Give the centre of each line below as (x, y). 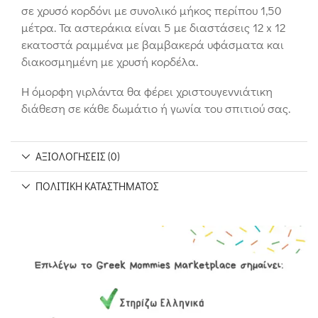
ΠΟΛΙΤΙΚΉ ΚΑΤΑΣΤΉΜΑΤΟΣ (98, 186)
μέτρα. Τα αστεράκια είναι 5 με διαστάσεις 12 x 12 (153, 27)
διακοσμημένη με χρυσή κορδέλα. (110, 61)
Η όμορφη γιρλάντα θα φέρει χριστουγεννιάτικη (147, 92)
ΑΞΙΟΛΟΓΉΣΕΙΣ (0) (78, 156)
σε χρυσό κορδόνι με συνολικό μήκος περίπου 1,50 (152, 10)
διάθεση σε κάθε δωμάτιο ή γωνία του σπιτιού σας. (156, 109)
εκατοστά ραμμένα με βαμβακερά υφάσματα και (153, 44)
